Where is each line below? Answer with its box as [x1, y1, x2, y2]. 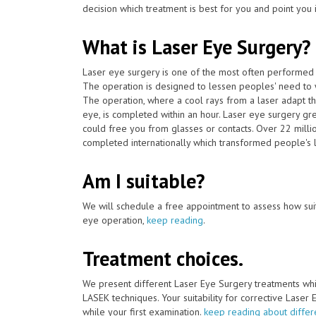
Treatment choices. [83, 245, 243, 272]
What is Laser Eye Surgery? [83, 33, 310, 60]
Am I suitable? [83, 167, 205, 194]
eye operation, [83, 213, 147, 226]
